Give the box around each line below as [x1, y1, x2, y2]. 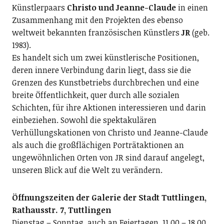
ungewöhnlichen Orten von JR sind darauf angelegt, [11, 152, 204, 163]
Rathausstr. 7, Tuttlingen [11, 204, 111, 216]
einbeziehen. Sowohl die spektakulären [11, 114, 156, 126]
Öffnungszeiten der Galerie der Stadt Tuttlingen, [11, 192, 206, 203]
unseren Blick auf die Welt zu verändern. [11, 164, 162, 176]
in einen [175, 2, 208, 13]
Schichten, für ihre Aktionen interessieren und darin [11, 102, 206, 113]
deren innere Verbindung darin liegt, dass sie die [11, 64, 191, 76]
